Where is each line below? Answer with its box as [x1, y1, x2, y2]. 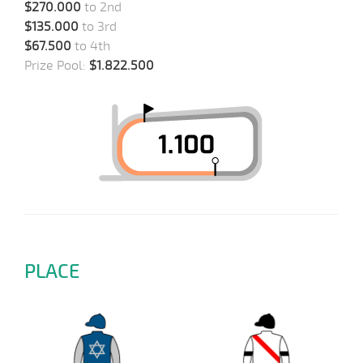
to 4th [71, 38, 110, 54]
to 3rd [79, 19, 117, 35]
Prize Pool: [24, 58, 86, 74]
